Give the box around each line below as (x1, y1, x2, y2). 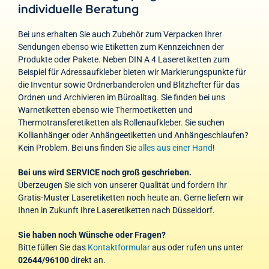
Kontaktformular (87, 242, 150, 252)
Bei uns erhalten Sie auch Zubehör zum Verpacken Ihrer (17, 29, 222, 39)
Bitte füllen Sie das (17, 242, 88, 252)
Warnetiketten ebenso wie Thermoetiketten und (17, 104, 193, 115)
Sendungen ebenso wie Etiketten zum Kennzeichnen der (17, 41, 224, 52)
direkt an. (68, 255, 106, 265)
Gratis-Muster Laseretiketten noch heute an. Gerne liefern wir (17, 192, 244, 202)
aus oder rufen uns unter (150, 242, 243, 252)
